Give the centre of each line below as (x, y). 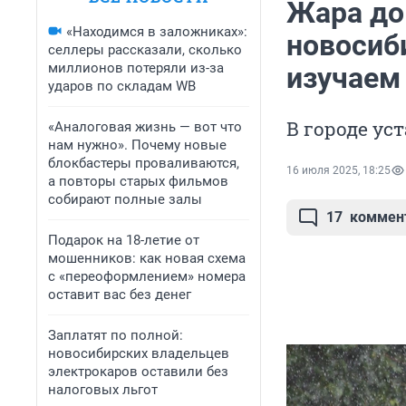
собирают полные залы (125, 199)
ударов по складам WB (122, 86)
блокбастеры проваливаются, (144, 163)
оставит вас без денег (120, 295)
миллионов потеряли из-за (136, 68)
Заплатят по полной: (116, 335)
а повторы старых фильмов (138, 181)
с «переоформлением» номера (147, 276)
